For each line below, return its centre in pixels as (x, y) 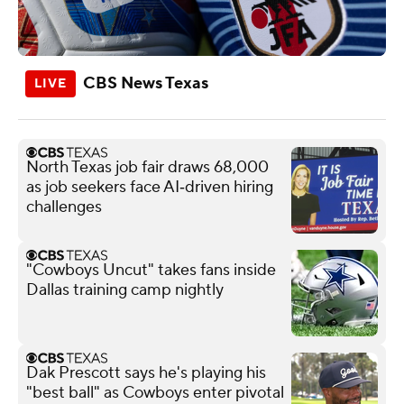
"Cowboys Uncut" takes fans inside (151, 270)
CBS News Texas (146, 83)
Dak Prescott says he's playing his (146, 372)
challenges (64, 207)
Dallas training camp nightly (125, 289)
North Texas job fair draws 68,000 (147, 167)
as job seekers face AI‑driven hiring (150, 187)
